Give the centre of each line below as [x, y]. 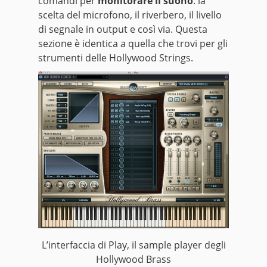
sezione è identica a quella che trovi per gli [133, 44]
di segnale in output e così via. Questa [123, 30]
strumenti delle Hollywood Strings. [116, 58]
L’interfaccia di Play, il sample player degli [133, 245]
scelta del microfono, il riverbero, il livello [130, 15]
